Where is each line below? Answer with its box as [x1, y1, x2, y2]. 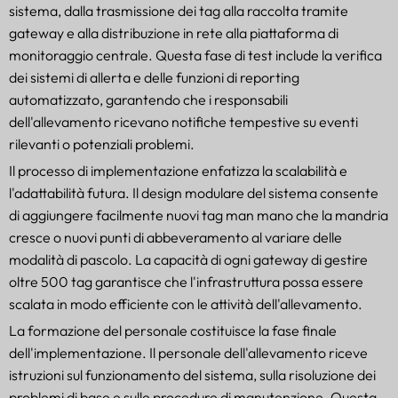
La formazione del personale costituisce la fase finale [9, 322, 337, 340]
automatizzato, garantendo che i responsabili [9, 91, 288, 109]
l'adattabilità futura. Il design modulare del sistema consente [9, 184, 378, 203]
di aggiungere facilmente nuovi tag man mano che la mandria [9, 206, 388, 225]
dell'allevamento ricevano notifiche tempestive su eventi [9, 113, 358, 131]
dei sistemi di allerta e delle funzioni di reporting [9, 68, 299, 87]
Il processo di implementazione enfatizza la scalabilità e [9, 162, 347, 180]
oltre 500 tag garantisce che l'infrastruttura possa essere [9, 273, 363, 291]
